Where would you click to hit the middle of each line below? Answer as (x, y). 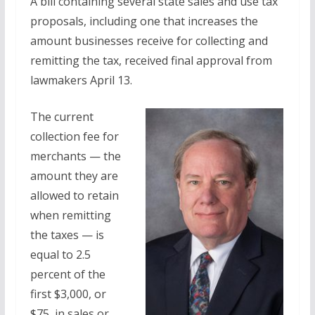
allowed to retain (74, 195)
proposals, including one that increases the (144, 21)
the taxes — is (67, 235)
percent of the (67, 274)
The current (62, 117)
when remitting (70, 215)
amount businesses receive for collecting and (149, 41)
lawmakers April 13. (81, 80)
